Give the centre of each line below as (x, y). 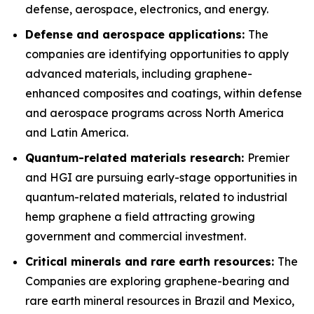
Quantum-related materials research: (136, 158)
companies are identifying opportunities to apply (157, 54)
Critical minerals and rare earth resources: (151, 261)
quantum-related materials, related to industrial (156, 197)
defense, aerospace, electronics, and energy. (147, 9)
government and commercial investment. (136, 236)
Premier (268, 158)
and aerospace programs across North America (155, 113)
